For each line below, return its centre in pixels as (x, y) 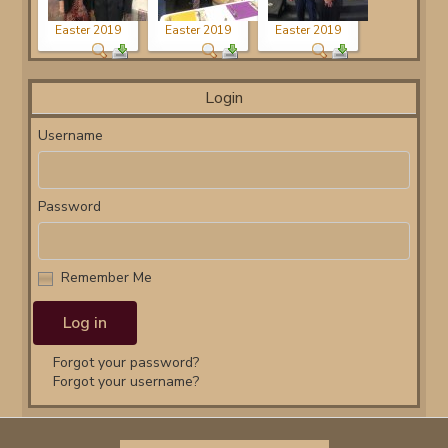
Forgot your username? (126, 381)
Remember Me (107, 277)
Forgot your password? (126, 362)
